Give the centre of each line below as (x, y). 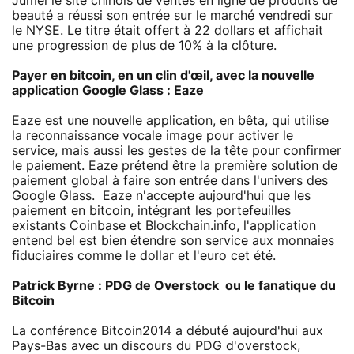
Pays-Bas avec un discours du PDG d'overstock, (156, 346)
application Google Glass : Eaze (108, 90)
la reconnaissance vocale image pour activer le (153, 136)
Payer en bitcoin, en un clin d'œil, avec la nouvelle (163, 75)
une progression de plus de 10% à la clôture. (144, 45)
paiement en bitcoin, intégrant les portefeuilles (151, 211)
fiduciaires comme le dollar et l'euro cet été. (146, 256)
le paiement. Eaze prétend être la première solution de (175, 166)
